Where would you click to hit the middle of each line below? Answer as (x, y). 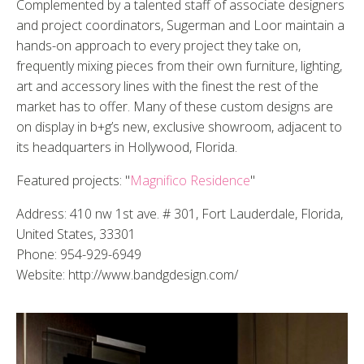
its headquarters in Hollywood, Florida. (127, 147)
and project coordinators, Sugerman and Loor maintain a (180, 25)
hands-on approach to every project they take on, (158, 45)
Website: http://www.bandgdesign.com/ (127, 275)
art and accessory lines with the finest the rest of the (167, 86)
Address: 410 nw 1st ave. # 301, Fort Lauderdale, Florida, (180, 214)
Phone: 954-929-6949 (79, 254)
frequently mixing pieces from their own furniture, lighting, (179, 66)
